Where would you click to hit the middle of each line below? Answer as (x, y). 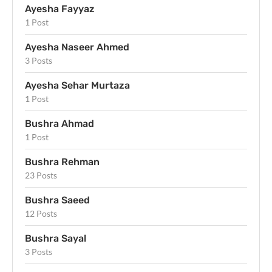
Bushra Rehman (62, 162)
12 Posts (41, 214)
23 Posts (41, 175)
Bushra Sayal (56, 239)
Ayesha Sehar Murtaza (77, 86)
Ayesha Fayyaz (60, 9)
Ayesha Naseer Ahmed (77, 47)
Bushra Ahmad (59, 124)
